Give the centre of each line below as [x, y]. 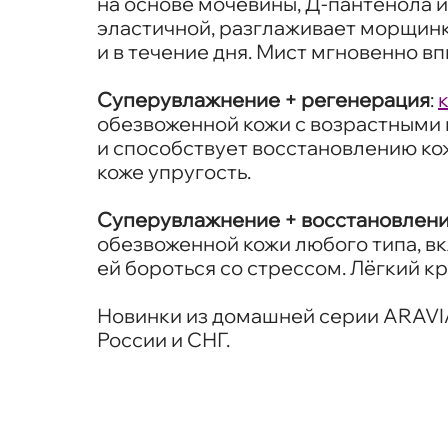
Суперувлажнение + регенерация [263, 99]
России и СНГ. [163, 339]
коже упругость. [174, 171]
